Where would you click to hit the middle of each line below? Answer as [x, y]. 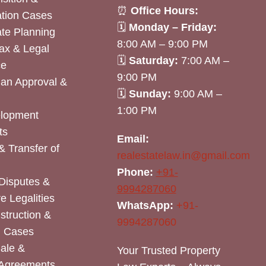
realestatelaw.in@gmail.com [183, 156]
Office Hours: [164, 11]
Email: [133, 139]
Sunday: [150, 94]
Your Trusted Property [168, 251]
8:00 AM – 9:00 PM [162, 44]
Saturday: [153, 61]
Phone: [135, 172]
